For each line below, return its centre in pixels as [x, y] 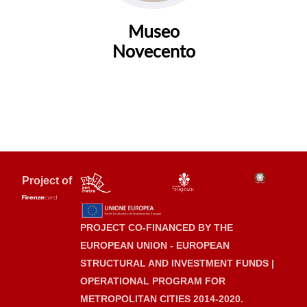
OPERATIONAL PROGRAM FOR [152, 281]
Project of [47, 180]
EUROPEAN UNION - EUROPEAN [155, 245]
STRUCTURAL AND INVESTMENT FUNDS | [177, 263]
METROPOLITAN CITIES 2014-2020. [161, 298]
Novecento [153, 50]
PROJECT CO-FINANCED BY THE [156, 227]
